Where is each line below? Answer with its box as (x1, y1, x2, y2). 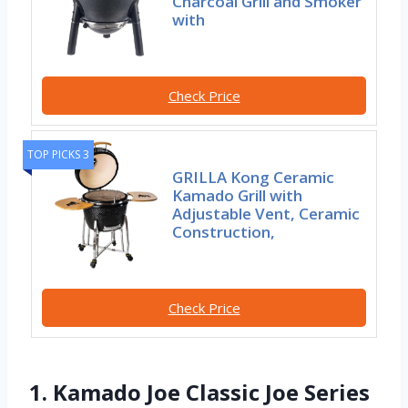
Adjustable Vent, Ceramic (172, 203, 361, 225)
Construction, (172, 221, 276, 243)
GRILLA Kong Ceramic (172, 167, 335, 189)
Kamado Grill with (172, 185, 303, 207)
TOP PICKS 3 (27, 147, 89, 163)
